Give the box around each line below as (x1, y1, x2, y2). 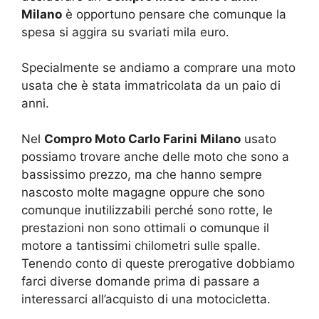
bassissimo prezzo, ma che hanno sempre (21, 167, 262, 182)
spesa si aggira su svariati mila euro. (21, 24, 229, 39)
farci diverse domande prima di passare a (21, 273, 260, 288)
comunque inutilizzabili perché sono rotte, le (21, 202, 273, 217)
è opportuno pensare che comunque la (62, 6, 286, 21)
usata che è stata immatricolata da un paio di (21, 78, 281, 93)
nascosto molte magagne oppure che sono (21, 184, 265, 199)
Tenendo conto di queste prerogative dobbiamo (21, 256, 295, 271)
